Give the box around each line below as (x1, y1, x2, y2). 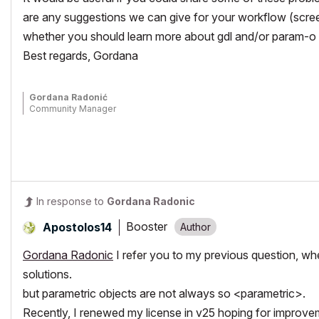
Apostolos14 (43, 219, 112, 234)
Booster (126, 219, 167, 234)
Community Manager (29, 103, 116, 114)
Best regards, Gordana (23, 48, 138, 63)
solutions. (23, 266, 72, 281)
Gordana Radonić (29, 91, 108, 103)
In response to (36, 194, 107, 207)
